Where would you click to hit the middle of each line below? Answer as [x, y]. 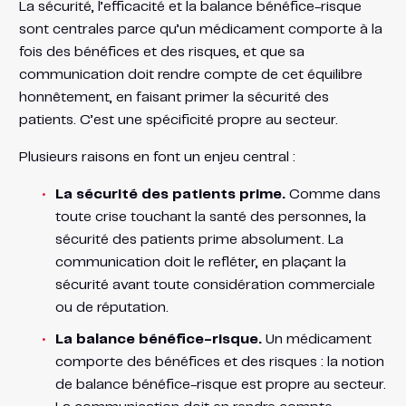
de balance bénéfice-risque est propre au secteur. [220, 384]
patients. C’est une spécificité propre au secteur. [178, 120]
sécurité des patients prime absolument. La [199, 239]
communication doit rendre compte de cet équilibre [190, 74]
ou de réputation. [111, 307]
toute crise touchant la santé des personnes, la [210, 217]
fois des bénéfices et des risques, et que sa [161, 52]
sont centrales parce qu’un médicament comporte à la [200, 29]
